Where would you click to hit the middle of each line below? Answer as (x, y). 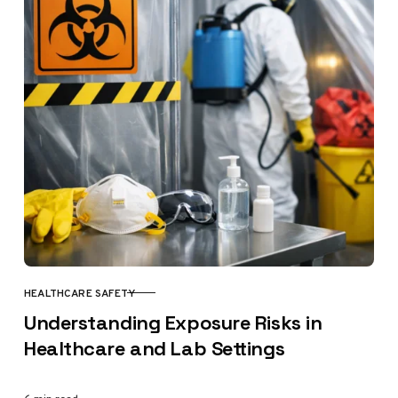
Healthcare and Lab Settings (155, 348)
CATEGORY (52, 301)
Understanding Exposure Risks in (173, 322)
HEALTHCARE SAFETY (80, 293)
